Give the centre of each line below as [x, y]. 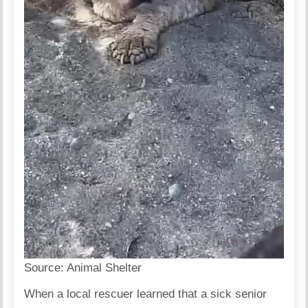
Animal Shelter [104, 268]
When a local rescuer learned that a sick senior [146, 294]
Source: [46, 268]
